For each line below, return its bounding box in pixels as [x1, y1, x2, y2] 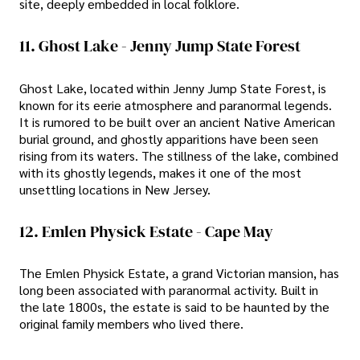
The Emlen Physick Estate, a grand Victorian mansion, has [19, 264, 339, 282]
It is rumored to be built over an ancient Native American [19, 112, 335, 130]
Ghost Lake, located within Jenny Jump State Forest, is [19, 79, 326, 96]
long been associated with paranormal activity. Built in [19, 281, 318, 299]
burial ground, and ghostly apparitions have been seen [19, 129, 318, 147]
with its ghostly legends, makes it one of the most [19, 163, 301, 181]
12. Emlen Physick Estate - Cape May [19, 219, 273, 243]
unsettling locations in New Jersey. [19, 180, 211, 198]
